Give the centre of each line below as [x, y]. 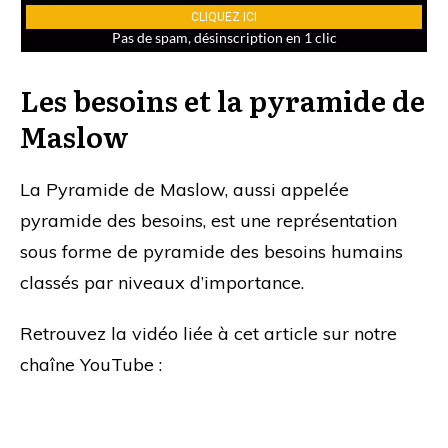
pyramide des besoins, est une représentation [208, 221]
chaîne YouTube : [91, 365]
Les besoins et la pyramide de [222, 100]
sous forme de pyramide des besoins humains [211, 252]
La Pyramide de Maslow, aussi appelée [184, 190]
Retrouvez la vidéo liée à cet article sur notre [208, 334]
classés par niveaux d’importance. [162, 283]
